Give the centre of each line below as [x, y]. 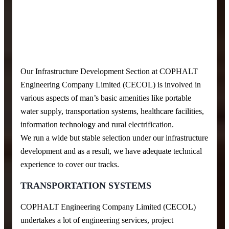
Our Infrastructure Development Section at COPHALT [109, 72]
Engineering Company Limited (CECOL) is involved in [111, 85]
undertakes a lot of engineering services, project [97, 220]
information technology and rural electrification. [97, 125]
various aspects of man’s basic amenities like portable [106, 98]
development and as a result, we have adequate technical [111, 151]
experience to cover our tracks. [70, 165]
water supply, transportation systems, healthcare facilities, [112, 111]
